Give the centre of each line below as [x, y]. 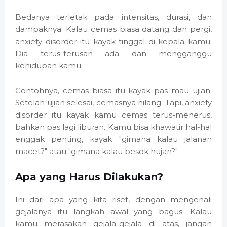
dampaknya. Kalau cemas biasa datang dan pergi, [113, 29]
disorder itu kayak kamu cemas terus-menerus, [113, 115]
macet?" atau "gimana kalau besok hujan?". [97, 152]
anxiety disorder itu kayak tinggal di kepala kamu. [113, 42]
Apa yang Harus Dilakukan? [89, 177]
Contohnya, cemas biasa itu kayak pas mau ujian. [113, 91]
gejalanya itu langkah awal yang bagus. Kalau [113, 212]
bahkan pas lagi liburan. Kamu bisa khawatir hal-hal [113, 127]
